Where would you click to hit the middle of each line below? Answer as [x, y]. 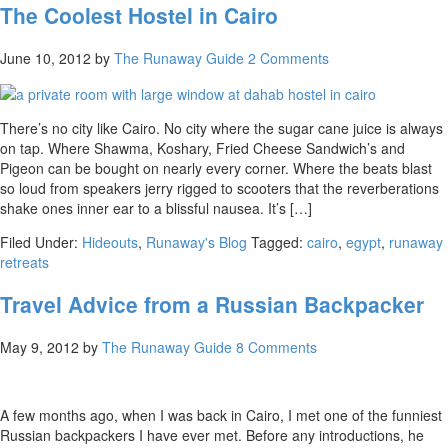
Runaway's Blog [196, 242]
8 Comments [276, 346]
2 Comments [288, 57]
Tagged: [279, 242]
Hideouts [110, 242]
